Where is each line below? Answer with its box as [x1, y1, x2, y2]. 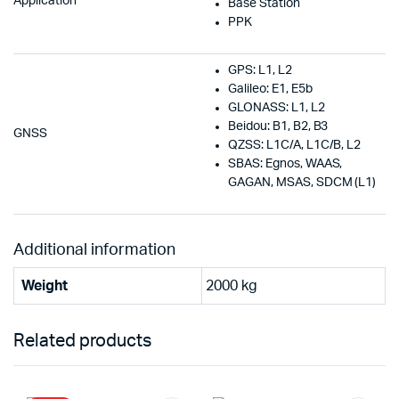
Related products [13, 331, 151, 350]
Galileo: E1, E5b [228, 82, 313, 95]
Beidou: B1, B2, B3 [228, 119, 329, 133]
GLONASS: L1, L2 [228, 101, 325, 114]
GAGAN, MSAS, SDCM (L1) [228, 175, 377, 189]
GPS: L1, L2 [228, 63, 292, 77]
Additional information [13, 241, 175, 258]
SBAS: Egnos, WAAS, [228, 157, 343, 170]
